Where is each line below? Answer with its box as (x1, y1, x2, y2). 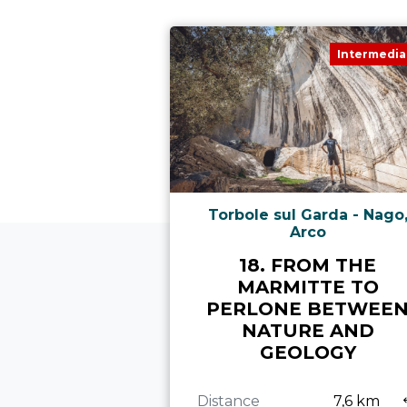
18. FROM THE (239, 254, 377, 277)
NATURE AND (241, 320, 374, 342)
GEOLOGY (259, 342, 356, 364)
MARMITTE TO (236, 276, 379, 299)
